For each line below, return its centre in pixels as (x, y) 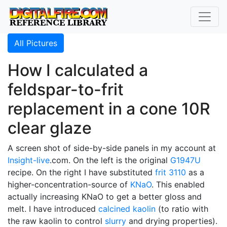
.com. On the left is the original (110, 160)
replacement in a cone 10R (109, 109)
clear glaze (50, 128)
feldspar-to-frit (66, 89)
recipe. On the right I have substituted (81, 172)
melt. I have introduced (53, 209)
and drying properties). (172, 221)
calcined (114, 209)
